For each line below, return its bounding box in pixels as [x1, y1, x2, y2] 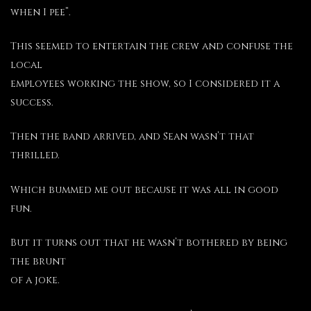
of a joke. [10, 274, 60, 287]
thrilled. [10, 149, 60, 162]
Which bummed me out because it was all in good [10, 183, 278, 196]
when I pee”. [10, 5, 71, 19]
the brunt [10, 255, 66, 269]
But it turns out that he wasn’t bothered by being [10, 236, 287, 250]
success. [10, 96, 53, 110]
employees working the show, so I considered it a [10, 77, 280, 91]
